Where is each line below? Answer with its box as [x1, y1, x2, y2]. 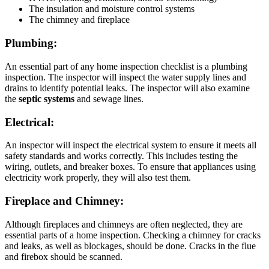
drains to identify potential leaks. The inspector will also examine [5, 82, 250, 93]
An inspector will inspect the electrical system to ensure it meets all [5, 140, 256, 151]
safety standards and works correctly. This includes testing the [5, 151, 238, 162]
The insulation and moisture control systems [29, 4, 195, 14]
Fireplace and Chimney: [5, 194, 124, 207]
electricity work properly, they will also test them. [5, 172, 191, 183]
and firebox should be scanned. [5, 251, 122, 262]
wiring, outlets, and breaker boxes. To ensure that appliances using [5, 162, 256, 172]
